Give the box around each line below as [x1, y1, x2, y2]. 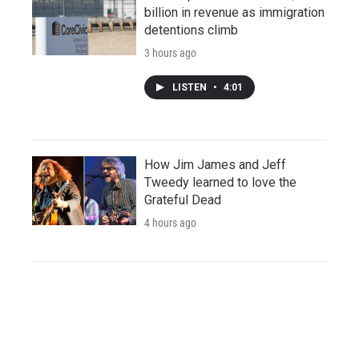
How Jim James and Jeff [144, 156, 286, 172]
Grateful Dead [144, 192, 221, 208]
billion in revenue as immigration [144, 4, 325, 20]
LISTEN [172, 81, 209, 93]
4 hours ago [144, 216, 196, 229]
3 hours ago [144, 46, 196, 59]
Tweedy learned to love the [144, 174, 296, 190]
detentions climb [144, 22, 238, 38]
